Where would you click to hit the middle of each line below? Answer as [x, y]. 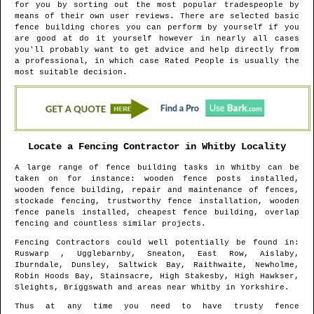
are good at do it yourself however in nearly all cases [157, 39]
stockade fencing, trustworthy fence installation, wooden [157, 202]
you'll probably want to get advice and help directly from [157, 50]
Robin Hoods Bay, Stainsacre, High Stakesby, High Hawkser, [157, 277]
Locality [261, 146]
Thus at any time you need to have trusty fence [157, 307]
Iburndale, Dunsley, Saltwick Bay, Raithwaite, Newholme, [157, 265]
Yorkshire [262, 288]
